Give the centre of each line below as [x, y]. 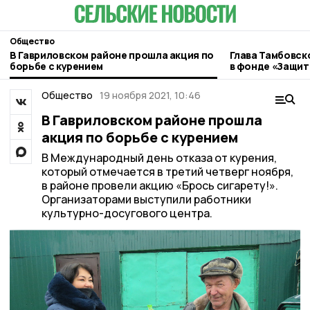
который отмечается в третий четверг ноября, [167, 172]
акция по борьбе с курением [139, 137]
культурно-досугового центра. [127, 213]
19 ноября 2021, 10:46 [150, 95]
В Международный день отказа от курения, [159, 158]
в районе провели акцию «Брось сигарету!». [159, 185]
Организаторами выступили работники [146, 199]
